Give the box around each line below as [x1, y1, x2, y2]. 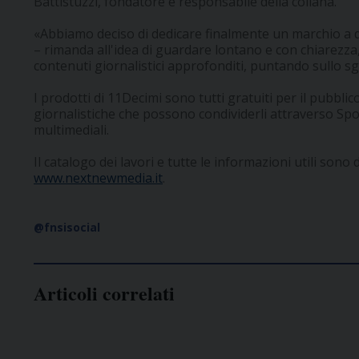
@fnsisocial [34, 220, 100, 236]
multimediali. [34, 121, 109, 139]
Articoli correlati [34, 279, 175, 308]
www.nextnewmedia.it [34, 169, 163, 188]
